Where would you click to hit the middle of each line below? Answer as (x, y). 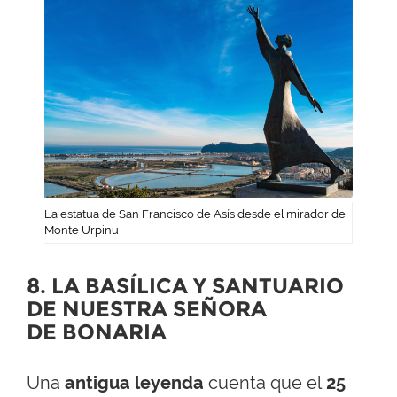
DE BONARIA (97, 332)
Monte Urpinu (82, 230)
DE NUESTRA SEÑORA (147, 309)
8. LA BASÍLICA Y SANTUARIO (185, 286)
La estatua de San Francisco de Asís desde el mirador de (195, 214)
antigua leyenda (134, 383)
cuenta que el (265, 383)
